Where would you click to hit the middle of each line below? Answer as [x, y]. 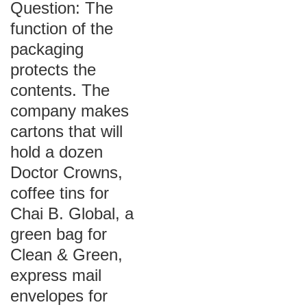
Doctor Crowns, [66, 172]
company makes [70, 111]
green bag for [59, 234]
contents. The [60, 90]
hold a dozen [57, 152]
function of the [62, 28]
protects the [53, 70]
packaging [47, 49]
